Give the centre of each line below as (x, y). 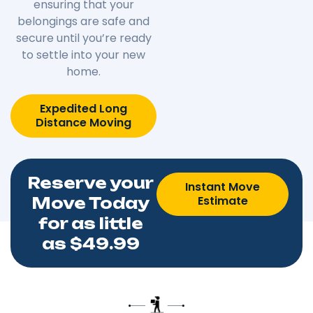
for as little (90, 224)
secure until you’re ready (83, 38)
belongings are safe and (83, 22)
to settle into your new (83, 55)
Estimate (223, 201)
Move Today (90, 203)
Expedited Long (83, 109)
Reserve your (90, 183)
